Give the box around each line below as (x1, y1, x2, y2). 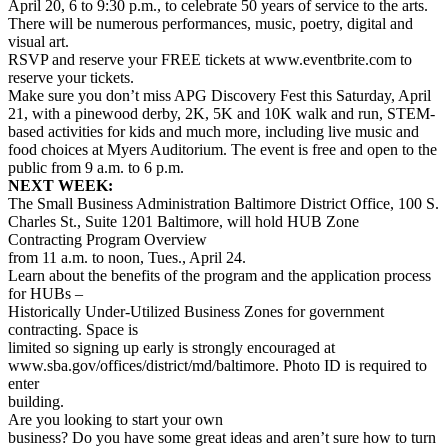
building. (8, 393, 64, 411)
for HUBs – (8, 285, 83, 303)
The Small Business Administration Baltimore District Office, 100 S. (8, 195, 439, 213)
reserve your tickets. (8, 69, 134, 87)
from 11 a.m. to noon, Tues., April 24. (8, 249, 246, 267)
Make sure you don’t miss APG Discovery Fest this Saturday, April (8, 87, 431, 105)
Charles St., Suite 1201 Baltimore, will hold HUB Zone (8, 213, 359, 231)
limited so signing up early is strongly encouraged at (8, 339, 335, 357)
